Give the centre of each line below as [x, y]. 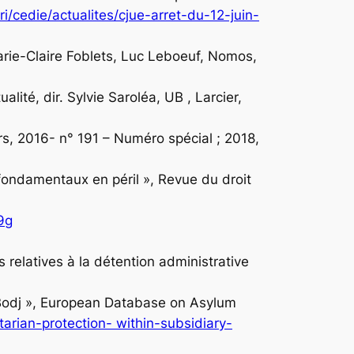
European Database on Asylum [138, 302]
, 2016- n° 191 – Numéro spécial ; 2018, [134, 138]
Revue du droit [205, 179]
